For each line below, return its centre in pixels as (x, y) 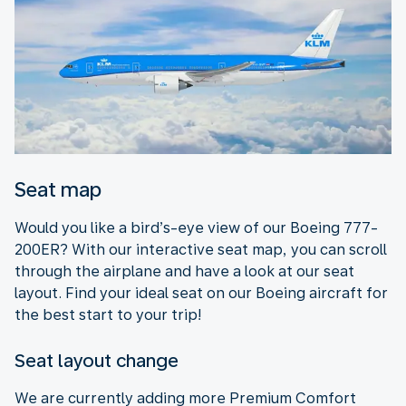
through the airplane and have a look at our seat (184, 271)
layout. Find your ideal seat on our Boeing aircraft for (201, 293)
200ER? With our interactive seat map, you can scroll (201, 249)
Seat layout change (97, 360)
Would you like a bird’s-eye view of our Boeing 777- (196, 227)
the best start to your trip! (108, 314)
